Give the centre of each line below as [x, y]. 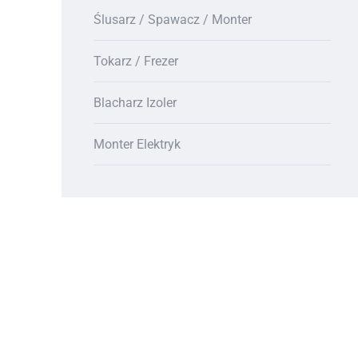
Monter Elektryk [137, 144]
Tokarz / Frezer [136, 61]
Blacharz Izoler [135, 102]
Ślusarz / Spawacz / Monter [173, 19]
